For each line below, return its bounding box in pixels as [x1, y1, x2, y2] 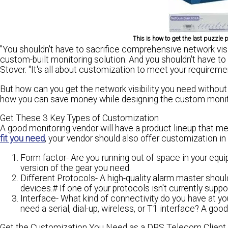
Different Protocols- [20, 173, 98, 183]
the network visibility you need [80, 83, 196, 94]
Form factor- [20, 152, 69, 163]
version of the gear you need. [20, 162, 131, 173]
